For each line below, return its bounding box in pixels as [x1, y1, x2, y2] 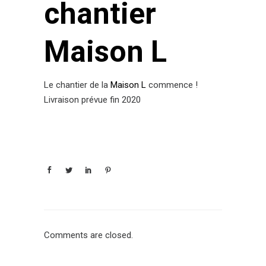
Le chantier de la [44, 80, 110, 91]
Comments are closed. [44, 230, 133, 241]
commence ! [146, 80, 198, 91]
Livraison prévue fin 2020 [44, 94, 141, 106]
